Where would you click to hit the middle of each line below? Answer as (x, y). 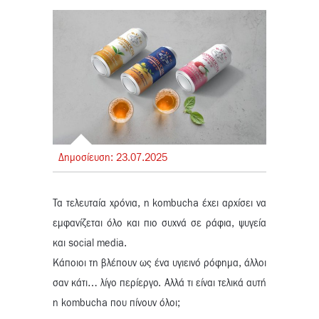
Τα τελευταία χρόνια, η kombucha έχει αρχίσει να (159, 204)
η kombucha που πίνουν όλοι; (116, 304)
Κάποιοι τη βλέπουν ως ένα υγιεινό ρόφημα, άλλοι (159, 264)
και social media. (90, 244)
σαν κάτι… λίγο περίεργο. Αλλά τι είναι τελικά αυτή (159, 284)
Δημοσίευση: (87, 158)
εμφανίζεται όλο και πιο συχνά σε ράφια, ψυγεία (159, 224)
